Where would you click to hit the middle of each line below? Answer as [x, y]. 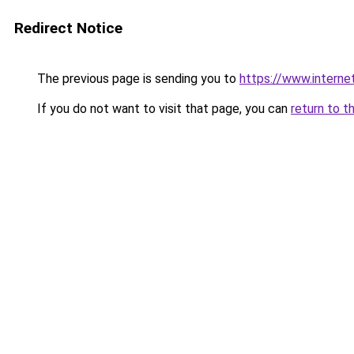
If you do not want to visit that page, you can [162, 109]
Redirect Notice [68, 28]
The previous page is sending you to [137, 79]
